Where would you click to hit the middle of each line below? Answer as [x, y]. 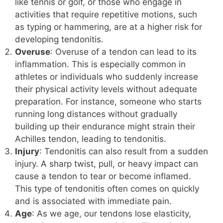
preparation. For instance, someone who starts [108, 101]
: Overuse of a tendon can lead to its [123, 52]
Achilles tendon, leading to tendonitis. [91, 139]
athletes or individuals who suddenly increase [107, 76]
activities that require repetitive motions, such [106, 14]
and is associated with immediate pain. [93, 201]
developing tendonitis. [59, 39]
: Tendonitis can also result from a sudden [124, 151]
